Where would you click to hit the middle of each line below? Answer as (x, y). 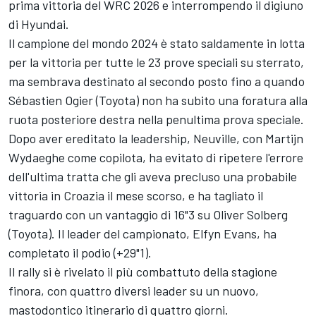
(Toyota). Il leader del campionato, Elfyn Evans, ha (142, 234)
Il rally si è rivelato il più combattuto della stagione (143, 272)
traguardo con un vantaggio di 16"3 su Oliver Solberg (148, 215)
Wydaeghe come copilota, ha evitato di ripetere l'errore (156, 158)
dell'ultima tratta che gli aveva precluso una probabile (153, 177)
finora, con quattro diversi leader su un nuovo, (134, 291)
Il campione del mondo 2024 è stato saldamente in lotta (157, 43)
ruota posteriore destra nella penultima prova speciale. (156, 120)
